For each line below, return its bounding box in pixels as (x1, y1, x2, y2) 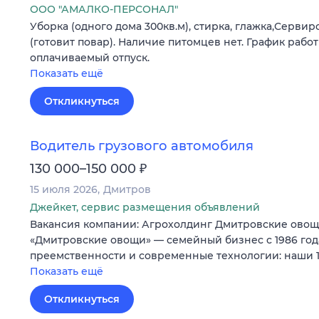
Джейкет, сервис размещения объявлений (30, 201, 260, 214)
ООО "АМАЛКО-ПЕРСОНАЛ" (30, 2, 178, 16)
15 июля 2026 (30, 183, 98, 197)
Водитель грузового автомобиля (30, 138, 253, 155)
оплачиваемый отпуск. (30, 51, 150, 64)
